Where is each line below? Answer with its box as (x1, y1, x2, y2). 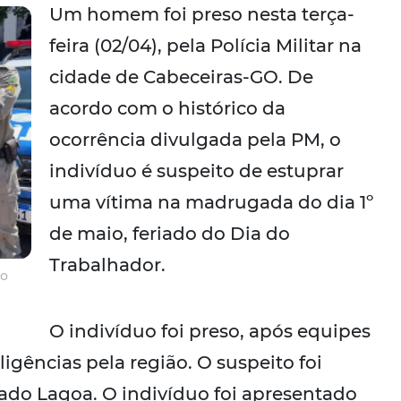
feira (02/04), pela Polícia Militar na (49, 35, 363, 57)
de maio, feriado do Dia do (49, 223, 291, 245)
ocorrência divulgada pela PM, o (49, 129, 342, 151)
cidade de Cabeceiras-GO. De (49, 66, 314, 89)
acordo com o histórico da (49, 98, 286, 120)
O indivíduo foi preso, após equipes (49, 320, 371, 343)
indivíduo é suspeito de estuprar (49, 160, 345, 183)
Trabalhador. (49, 254, 166, 277)
